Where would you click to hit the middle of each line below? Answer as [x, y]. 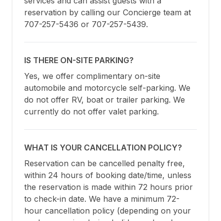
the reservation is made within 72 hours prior [109, 187]
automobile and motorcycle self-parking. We [107, 88]
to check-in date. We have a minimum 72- [102, 199]
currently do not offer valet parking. [92, 112]
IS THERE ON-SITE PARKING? [79, 60]
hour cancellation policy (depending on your [108, 211]
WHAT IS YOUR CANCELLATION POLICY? [103, 148]
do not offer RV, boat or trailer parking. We [105, 100]
